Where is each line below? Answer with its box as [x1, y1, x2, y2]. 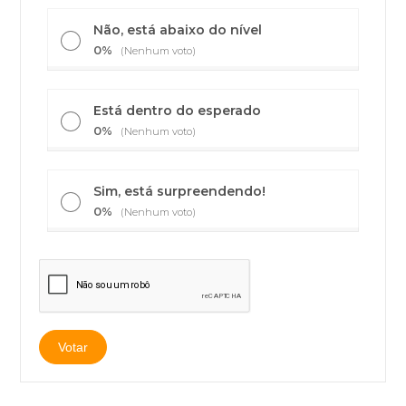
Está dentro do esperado [93, 102, 262, 119]
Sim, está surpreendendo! [93, 183, 266, 199]
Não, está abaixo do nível [93, 22, 263, 38]
